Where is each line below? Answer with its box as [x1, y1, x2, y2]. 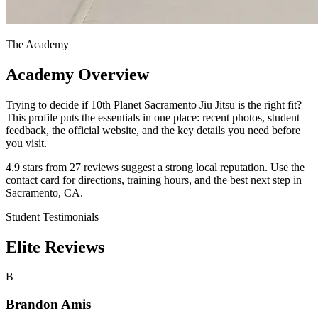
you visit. [6, 136, 47, 149]
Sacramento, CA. [6, 186, 83, 199]
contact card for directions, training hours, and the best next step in [6, 173, 302, 186]
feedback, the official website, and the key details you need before [6, 124, 300, 136]
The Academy [6, 38, 69, 50]
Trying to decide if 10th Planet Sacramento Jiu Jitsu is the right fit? [6, 98, 302, 111]
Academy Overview [6, 65, 149, 84]
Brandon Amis [6, 297, 91, 312]
